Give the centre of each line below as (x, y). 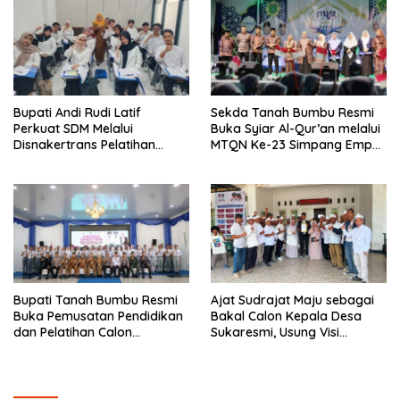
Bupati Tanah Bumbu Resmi (96, 300)
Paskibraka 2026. (65, 348)
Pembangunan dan (267, 348)
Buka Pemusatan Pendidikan (98, 316)
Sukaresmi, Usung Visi (275, 332)
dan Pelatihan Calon (73, 332)
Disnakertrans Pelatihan (84, 145)
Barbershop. (50, 177)
